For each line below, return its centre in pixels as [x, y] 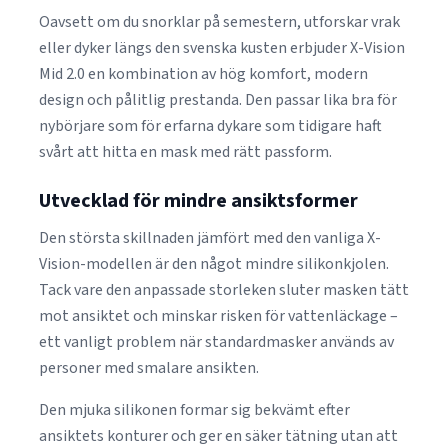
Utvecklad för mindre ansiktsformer [198, 201]
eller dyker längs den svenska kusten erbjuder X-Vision [222, 48]
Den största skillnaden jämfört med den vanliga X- [210, 238]
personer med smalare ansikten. [149, 368]
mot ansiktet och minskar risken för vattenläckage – [218, 316]
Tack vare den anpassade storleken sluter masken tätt [224, 290]
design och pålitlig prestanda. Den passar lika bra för [218, 100]
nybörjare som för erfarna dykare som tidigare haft [210, 126]
